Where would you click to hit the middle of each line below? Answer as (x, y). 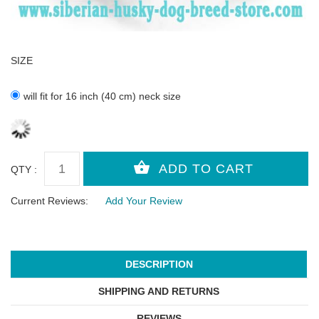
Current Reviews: (49, 201)
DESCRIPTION (159, 264)
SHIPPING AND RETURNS (159, 291)
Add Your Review (144, 201)
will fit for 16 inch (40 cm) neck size (102, 96)
